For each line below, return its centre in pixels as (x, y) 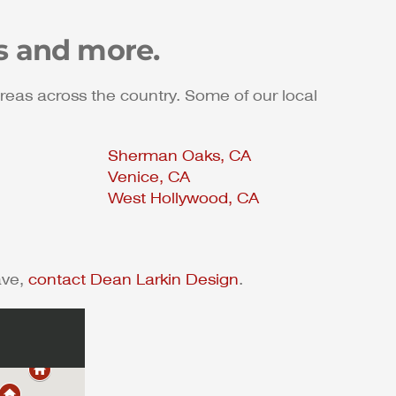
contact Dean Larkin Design (133, 280)
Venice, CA (149, 178)
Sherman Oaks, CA (179, 156)
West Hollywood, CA (183, 199)
